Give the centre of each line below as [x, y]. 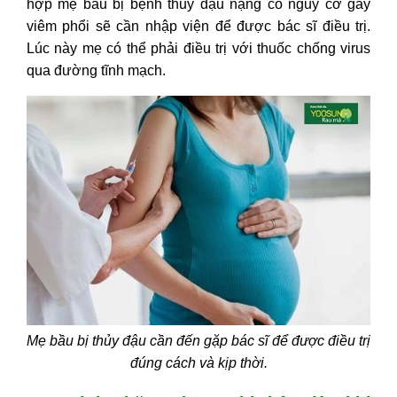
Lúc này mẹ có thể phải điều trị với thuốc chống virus [198, 49]
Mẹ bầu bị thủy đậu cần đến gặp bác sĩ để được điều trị [198, 340]
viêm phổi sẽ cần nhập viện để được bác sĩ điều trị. [198, 27]
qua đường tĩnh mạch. [96, 71]
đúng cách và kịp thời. [198, 362]
